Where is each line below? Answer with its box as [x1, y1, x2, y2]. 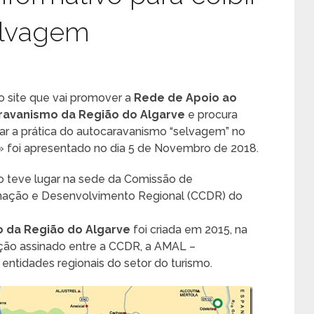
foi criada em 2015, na [130, 223, 247, 236]
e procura [185, 108, 238, 121]
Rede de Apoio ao [134, 91, 237, 104]
